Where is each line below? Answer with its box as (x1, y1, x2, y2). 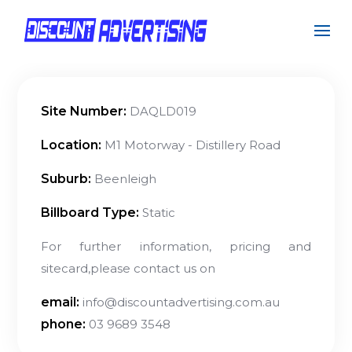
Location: (41, 137, 102, 152)
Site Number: (41, 104, 127, 119)
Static (139, 205, 176, 220)
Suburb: (41, 171, 92, 186)
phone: (41, 317, 86, 332)
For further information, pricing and (41, 239, 311, 254)
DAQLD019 (126, 104, 197, 119)
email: (41, 295, 80, 310)
